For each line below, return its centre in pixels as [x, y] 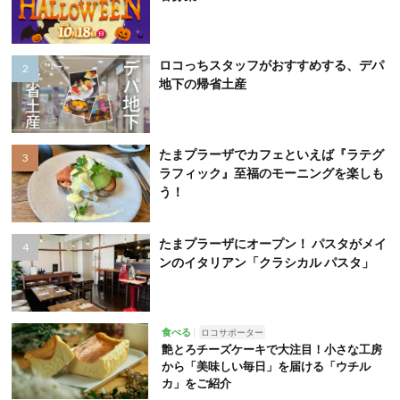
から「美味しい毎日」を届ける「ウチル [266, 366]
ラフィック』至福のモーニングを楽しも [271, 173]
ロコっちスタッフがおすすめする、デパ [271, 65]
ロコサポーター [232, 332]
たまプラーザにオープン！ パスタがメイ [272, 243]
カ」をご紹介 [196, 383]
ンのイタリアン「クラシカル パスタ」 [266, 262]
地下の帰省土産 [202, 84]
